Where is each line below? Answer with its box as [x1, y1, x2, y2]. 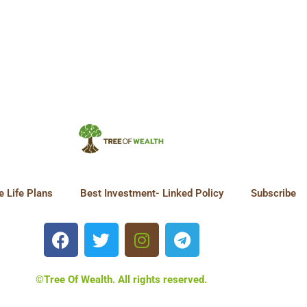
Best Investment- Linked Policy [79, 187, 223, 200]
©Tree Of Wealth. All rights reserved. [36, 273, 207, 286]
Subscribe [250, 187, 296, 200]
